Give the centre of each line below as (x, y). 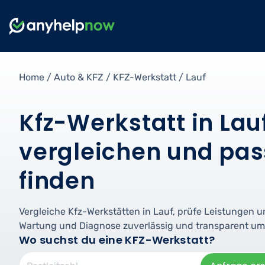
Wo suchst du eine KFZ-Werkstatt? (117, 240)
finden (57, 180)
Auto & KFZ (79, 77)
